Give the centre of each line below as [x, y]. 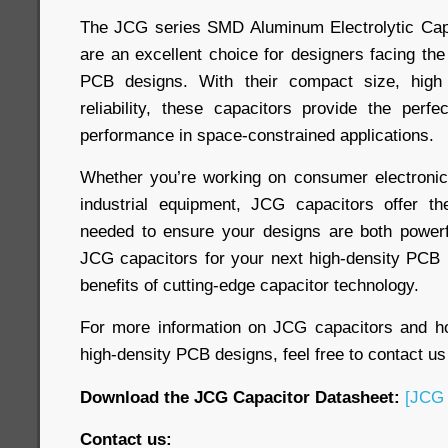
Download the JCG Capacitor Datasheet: [240, 397]
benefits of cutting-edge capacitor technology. [249, 285]
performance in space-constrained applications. [257, 135]
